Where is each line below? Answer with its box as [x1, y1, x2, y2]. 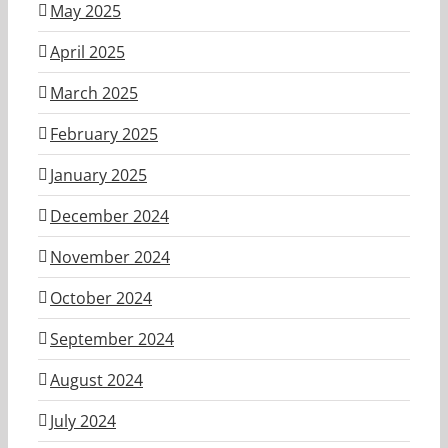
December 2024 [50, 204, 169, 227]
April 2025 [50, 40, 125, 63]
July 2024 [50, 409, 116, 432]
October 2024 [50, 286, 152, 309]
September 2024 [50, 327, 174, 350]
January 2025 [50, 163, 147, 186]
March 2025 [50, 81, 138, 104]
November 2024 [50, 245, 170, 268]
